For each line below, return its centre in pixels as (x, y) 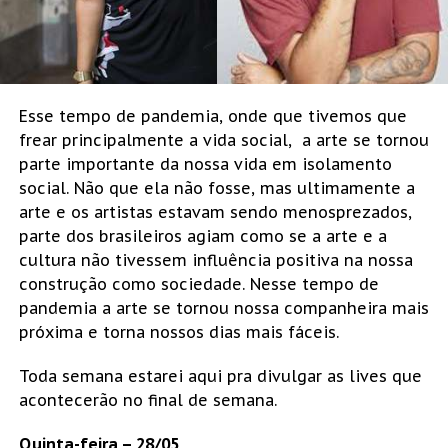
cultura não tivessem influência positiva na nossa (215, 260)
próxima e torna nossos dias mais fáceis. (178, 332)
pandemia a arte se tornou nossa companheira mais (223, 308)
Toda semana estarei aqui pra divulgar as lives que (220, 376)
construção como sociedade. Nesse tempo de (198, 284)
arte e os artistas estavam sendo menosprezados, (215, 212)
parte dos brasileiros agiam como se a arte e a (202, 236)
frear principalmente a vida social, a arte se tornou (223, 140)
